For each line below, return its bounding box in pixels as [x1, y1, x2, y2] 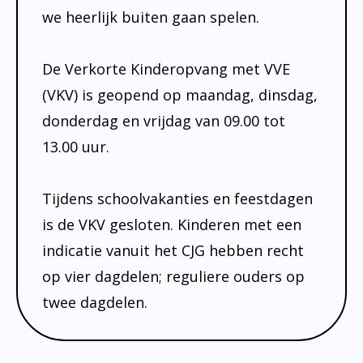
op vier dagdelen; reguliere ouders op [42, 266, 305, 286]
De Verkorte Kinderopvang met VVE [42, 58, 290, 79]
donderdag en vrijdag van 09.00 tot [42, 110, 285, 130]
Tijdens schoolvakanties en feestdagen [42, 188, 313, 208]
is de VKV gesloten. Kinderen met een [42, 214, 301, 234]
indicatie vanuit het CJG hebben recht [42, 240, 304, 260]
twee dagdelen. [42, 292, 147, 312]
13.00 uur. [42, 136, 109, 156]
